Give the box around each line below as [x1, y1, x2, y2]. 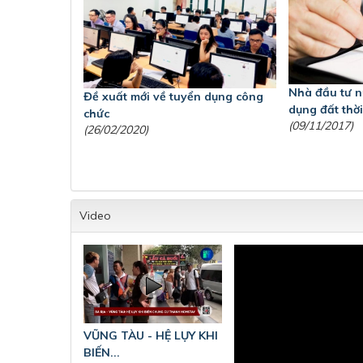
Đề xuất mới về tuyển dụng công [83, 89, 263, 105]
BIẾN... [83, 344, 120, 360]
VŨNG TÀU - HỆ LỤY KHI [83, 327, 218, 343]
